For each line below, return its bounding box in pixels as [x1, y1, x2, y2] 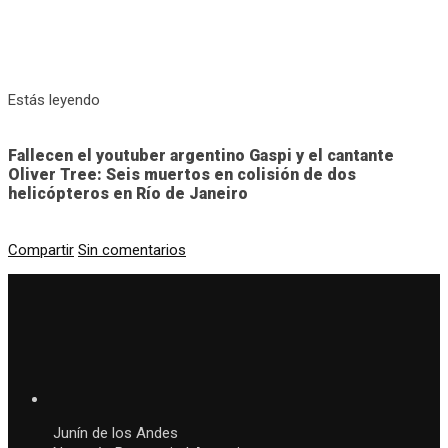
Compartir [8, 240, 74, 259]
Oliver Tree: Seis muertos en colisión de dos [8, 165, 356, 185]
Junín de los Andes [53, 423, 178, 442]
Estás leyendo [8, 91, 100, 110]
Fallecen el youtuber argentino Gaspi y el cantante [8, 146, 394, 166]
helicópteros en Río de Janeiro [8, 184, 248, 204]
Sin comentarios [78, 240, 186, 259]
